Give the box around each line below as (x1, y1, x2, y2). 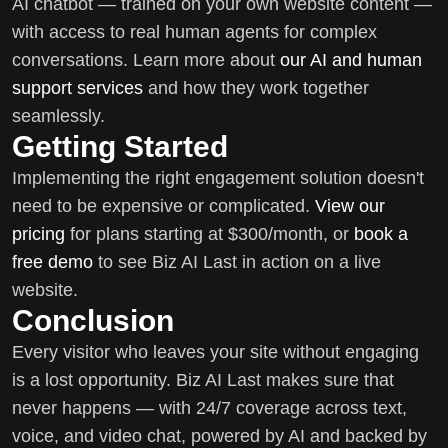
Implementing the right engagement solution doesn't (12, 167, 424, 188)
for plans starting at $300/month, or (65, 223, 354, 244)
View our (315, 195, 385, 216)
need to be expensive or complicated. (12, 195, 315, 216)
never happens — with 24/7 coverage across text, (12, 397, 407, 418)
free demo (12, 251, 93, 272)
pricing (12, 223, 65, 244)
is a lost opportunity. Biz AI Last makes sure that (12, 369, 394, 390)
